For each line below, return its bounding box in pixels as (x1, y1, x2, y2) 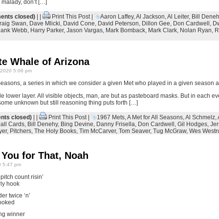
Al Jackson (135, 13, 165, 20)
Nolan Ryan (179, 27, 212, 34)
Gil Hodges (177, 121, 207, 128)
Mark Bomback (105, 27, 145, 34)
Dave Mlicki (29, 20, 60, 27)
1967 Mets (96, 114, 125, 121)
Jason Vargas (66, 27, 103, 34)
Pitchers (9, 128, 31, 134)
